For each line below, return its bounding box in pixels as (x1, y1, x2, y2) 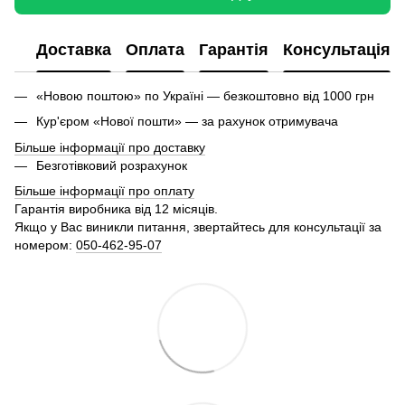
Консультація (283, 41, 391, 60)
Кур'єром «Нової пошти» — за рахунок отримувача (36, 114, 338, 129)
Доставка (36, 41, 111, 60)
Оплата (126, 41, 184, 60)
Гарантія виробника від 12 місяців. (14, 202, 218, 217)
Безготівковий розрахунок (36, 157, 187, 173)
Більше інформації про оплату (14, 184, 194, 199)
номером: (14, 238, 76, 253)
